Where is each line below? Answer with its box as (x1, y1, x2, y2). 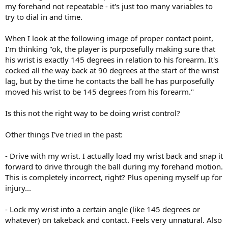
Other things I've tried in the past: (5, 129, 123, 139)
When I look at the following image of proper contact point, (5, 33, 213, 43)
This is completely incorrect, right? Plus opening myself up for (5, 172, 222, 182)
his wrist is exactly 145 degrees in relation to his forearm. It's (5, 54, 218, 65)
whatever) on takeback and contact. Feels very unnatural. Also (5, 214, 222, 225)
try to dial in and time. (5, 11, 82, 22)
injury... (5, 182, 31, 193)
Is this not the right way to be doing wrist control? (5, 107, 180, 118)
